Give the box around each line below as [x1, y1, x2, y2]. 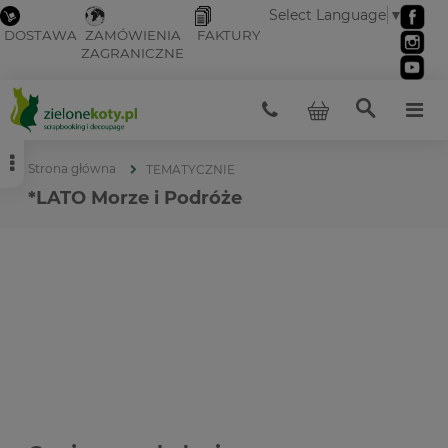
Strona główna [28, 161, 116, 176]
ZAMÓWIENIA [85, 27, 181, 44]
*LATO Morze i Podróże [28, 187, 242, 209]
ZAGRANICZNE [81, 45, 184, 62]
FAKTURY [197, 27, 261, 44]
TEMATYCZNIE [146, 162, 235, 177]
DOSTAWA [4, 27, 77, 44]
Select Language [269, 6, 387, 25]
